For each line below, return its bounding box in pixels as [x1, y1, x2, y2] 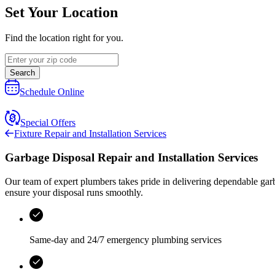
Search [10, 68, 35, 78]
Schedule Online [20, 87, 84, 98]
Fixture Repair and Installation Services [14, 128, 166, 139]
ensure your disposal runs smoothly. [5, 187, 143, 198]
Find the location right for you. [5, 33, 123, 44]
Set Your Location [5, 4, 118, 20]
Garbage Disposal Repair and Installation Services [5, 151, 258, 165]
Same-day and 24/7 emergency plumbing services [29, 234, 222, 245]
